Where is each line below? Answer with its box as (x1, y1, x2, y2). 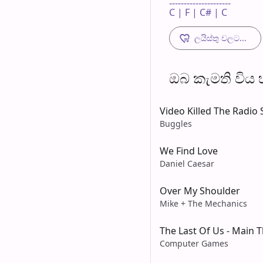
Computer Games (160, 237, 228, 249)
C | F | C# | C (169, 5, 230, 19)
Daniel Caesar (160, 157, 214, 169)
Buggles (160, 117, 192, 129)
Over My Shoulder (160, 184, 240, 197)
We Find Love (160, 144, 218, 157)
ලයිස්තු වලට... (194, 32, 247, 43)
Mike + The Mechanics (160, 197, 247, 209)
